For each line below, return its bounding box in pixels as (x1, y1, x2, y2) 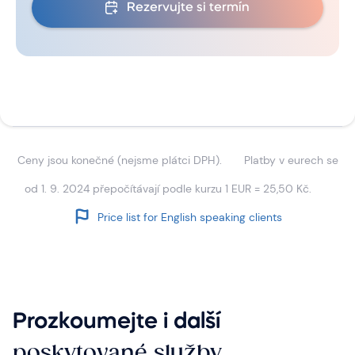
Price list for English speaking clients (97, 209, 282, 224)
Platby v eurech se (243, 152, 338, 167)
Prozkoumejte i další (13, 311, 220, 333)
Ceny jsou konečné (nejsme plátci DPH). (17, 152, 222, 167)
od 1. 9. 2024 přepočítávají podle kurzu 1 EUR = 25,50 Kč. (25, 181, 311, 196)
